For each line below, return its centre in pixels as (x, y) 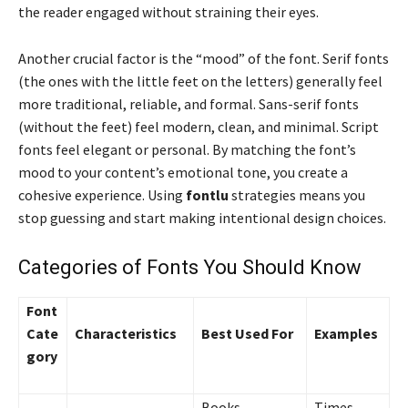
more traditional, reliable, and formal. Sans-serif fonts (189, 104)
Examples (346, 334)
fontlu (207, 195)
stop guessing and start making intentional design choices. (202, 218)
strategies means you (297, 195)
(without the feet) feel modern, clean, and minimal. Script (199, 127)
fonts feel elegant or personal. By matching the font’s (187, 150)
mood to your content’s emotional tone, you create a (183, 173)
